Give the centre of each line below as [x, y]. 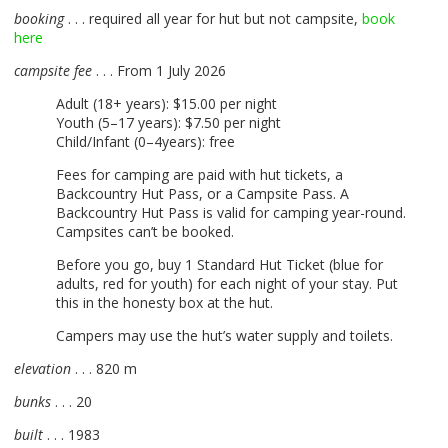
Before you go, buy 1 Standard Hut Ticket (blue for [219, 265]
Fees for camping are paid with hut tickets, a [199, 175]
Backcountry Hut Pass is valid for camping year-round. [231, 213]
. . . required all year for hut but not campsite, [213, 19]
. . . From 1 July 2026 [159, 71]
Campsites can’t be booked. [145, 232]
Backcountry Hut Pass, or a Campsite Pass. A [202, 194]
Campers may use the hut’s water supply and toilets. [224, 336]
